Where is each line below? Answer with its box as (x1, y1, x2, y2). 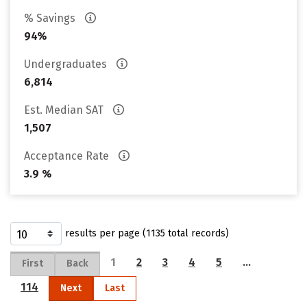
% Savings (24, 12, 78, 25)
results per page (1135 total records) (65, 228, 229, 239)
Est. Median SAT (24, 103, 106, 116)
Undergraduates (24, 58, 110, 71)
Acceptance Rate (24, 149, 112, 162)
